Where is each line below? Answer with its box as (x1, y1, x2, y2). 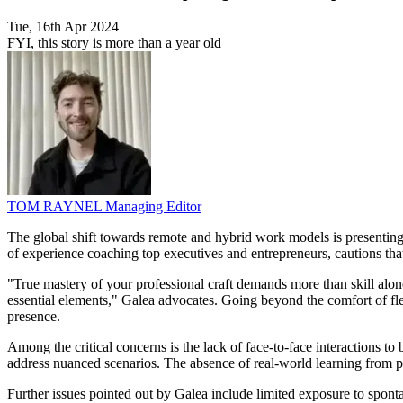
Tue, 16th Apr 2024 (7, 19, 119, 35)
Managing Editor (105, 199, 201, 215)
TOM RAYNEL (7, 199, 105, 215)
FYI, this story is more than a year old (7, 35, 221, 51)
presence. (7, 309, 60, 325)
